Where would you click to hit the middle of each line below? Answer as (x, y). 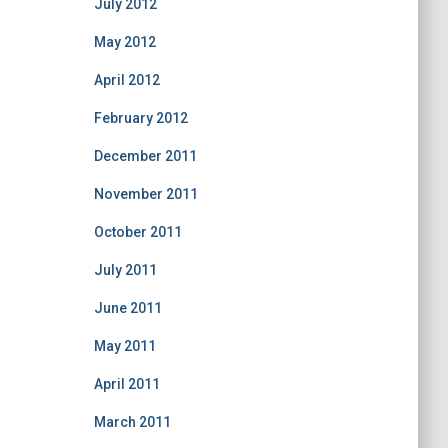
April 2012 (126, 80)
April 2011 (126, 384)
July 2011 (125, 270)
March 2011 (132, 422)
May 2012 (124, 42)
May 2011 (124, 346)
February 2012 (140, 118)
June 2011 (127, 308)
